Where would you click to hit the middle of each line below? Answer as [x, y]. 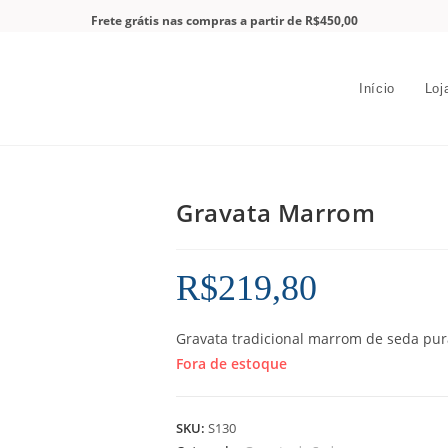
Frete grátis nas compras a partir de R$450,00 [224, 20]
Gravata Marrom [276, 212]
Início [377, 88]
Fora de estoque [231, 363]
